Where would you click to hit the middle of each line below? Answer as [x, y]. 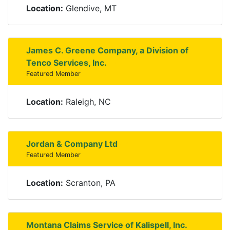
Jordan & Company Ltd [72, 144]
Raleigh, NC [87, 102]
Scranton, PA [89, 183]
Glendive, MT [90, 8]
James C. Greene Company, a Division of [107, 50]
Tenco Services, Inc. [66, 63]
